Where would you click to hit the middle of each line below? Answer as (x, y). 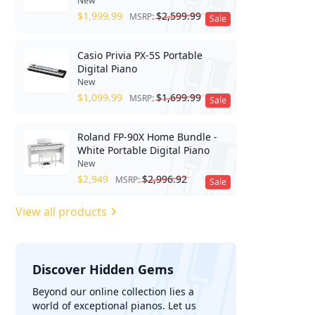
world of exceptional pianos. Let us (115, 306)
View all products (62, 212)
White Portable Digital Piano (144, 150)
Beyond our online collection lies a (114, 291)
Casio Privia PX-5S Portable (140, 55)
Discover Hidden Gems (103, 269)
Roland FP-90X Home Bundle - (148, 137)
